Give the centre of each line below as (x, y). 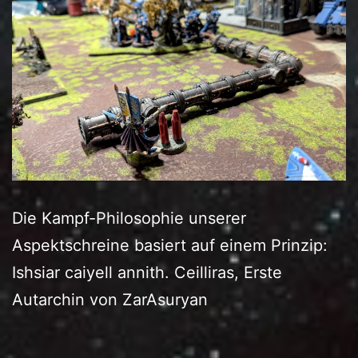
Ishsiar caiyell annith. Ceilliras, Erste (147, 273)
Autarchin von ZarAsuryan (110, 300)
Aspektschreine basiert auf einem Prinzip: (170, 246)
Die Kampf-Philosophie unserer (129, 219)
